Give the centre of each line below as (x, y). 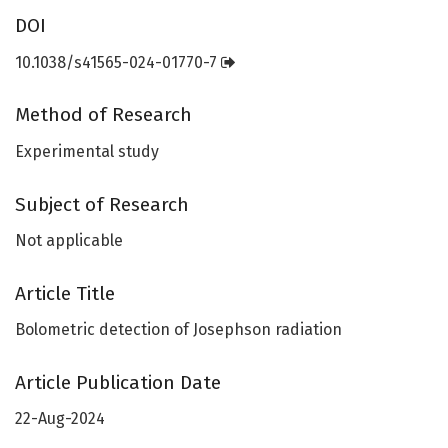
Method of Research (103, 115)
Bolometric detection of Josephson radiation (178, 330)
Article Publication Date (118, 382)
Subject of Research (102, 204)
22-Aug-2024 (60, 419)
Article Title (65, 293)
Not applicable (69, 241)
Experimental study (87, 152)
